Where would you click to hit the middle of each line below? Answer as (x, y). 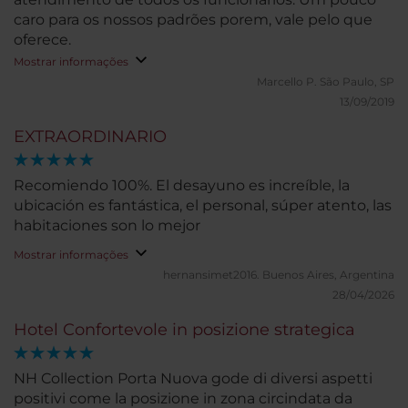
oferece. (42, 40)
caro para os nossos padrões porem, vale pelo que (193, 20)
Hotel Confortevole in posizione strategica (184, 330)
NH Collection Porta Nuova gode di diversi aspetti (193, 378)
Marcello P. (288, 82)
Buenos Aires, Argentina (328, 275)
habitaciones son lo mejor (107, 225)
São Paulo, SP (357, 82)
